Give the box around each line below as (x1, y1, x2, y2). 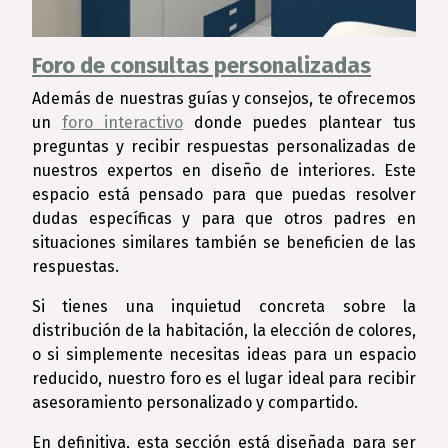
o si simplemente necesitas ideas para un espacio (32, 345, 416, 364)
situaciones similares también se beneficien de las (32, 233, 416, 252)
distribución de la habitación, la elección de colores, (32, 321, 416, 340)
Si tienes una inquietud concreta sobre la (32, 297, 416, 316)
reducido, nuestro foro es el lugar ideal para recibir (32, 369, 416, 388)
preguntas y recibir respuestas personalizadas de (32, 137, 416, 156)
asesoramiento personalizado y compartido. (32, 393, 358, 412)
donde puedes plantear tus (182, 113, 417, 132)
